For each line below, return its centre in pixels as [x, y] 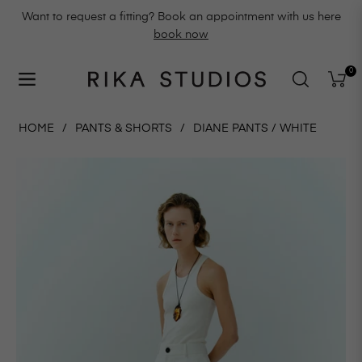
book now [181, 35]
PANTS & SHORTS [124, 128]
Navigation [47, 84]
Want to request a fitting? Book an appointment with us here [181, 17]
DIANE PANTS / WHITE [255, 128]
